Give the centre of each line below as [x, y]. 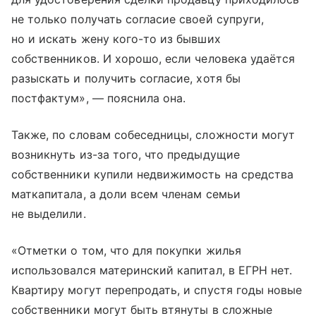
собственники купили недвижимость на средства [153, 174]
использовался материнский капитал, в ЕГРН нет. [152, 270]
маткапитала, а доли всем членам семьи [126, 194]
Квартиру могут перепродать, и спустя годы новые [157, 290]
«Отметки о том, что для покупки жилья [126, 250]
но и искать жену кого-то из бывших [116, 38]
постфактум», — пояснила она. [99, 98]
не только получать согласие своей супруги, [138, 19]
